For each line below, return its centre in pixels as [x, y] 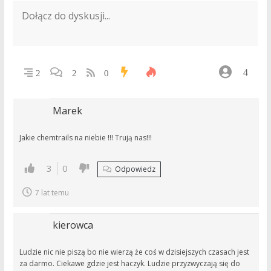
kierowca [73, 225]
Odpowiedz [134, 169]
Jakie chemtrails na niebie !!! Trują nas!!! [85, 138]
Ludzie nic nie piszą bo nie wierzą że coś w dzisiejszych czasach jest [134, 252]
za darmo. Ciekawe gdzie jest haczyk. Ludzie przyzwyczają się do [83, 263]
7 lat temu [52, 193]
